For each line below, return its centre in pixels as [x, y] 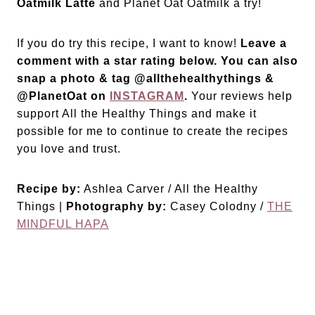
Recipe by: [49, 188]
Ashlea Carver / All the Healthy [169, 188]
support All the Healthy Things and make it [137, 113]
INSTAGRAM [147, 96]
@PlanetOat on [63, 96]
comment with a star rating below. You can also [157, 60]
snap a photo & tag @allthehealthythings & [146, 78]
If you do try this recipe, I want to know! [129, 43]
